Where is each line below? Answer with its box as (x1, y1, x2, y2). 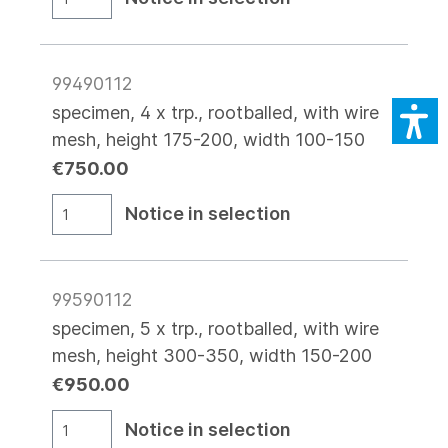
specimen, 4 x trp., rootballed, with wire (52, 101, 379, 123)
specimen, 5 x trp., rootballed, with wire (52, 317, 379, 339)
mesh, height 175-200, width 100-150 (52, 128, 365, 150)
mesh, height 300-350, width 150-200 (52, 344, 372, 366)
